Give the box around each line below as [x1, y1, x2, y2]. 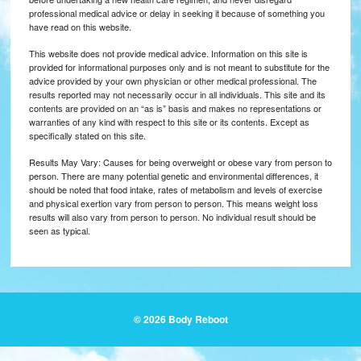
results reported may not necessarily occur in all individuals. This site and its [28, 88, 326, 102]
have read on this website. [28, 20, 131, 34]
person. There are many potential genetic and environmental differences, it [28, 169, 318, 183]
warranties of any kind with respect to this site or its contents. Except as [28, 115, 309, 129]
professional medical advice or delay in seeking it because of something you [28, 6, 325, 20]
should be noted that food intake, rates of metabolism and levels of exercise [28, 183, 322, 197]
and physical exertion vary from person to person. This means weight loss [28, 197, 318, 210]
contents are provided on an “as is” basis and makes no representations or [28, 102, 322, 115]
